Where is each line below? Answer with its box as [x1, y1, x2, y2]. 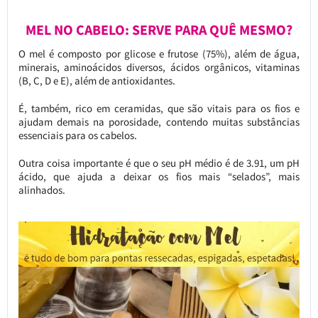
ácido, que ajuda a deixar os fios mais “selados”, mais [18, 170, 300, 184]
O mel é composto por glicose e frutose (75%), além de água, [18, 47, 300, 61]
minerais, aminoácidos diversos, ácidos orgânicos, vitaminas [18, 60, 300, 75]
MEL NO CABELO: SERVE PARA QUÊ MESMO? [25, 21, 292, 39]
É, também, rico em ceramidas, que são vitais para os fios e [18, 102, 300, 116]
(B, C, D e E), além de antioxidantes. [18, 74, 175, 88]
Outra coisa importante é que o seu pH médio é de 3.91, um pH [18, 156, 300, 170]
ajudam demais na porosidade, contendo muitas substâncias [18, 115, 300, 129]
